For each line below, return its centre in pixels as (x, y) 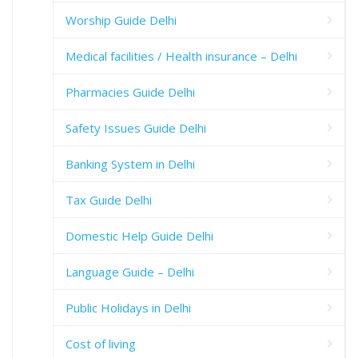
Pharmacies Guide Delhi (130, 92)
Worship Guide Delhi (121, 20)
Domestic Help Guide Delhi (139, 236)
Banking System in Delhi (130, 164)
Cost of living (101, 344)
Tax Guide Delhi (109, 200)
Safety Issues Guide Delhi (136, 128)
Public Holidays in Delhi (128, 308)
